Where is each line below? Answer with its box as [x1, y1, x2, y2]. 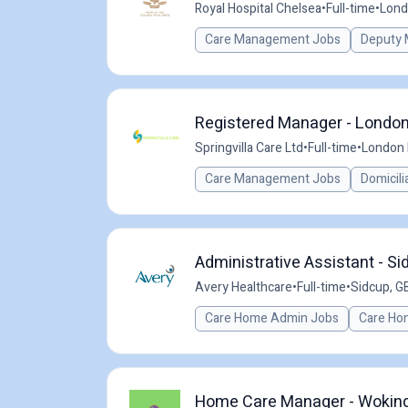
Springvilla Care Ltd [195, 138, 303, 158]
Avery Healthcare [195, 278, 292, 297]
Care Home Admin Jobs [205, 309, 339, 328]
